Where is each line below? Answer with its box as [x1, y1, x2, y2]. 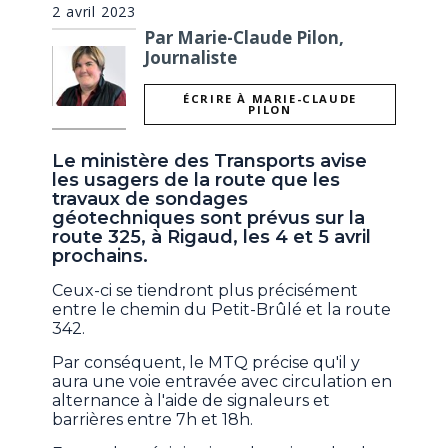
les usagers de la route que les [52, 169, 341, 192]
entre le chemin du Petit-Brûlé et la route [52, 300, 392, 320]
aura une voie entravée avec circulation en [52, 372, 393, 392]
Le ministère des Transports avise [52, 150, 368, 173]
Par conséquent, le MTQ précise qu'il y [52, 353, 361, 373]
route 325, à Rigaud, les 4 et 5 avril [52, 226, 372, 249]
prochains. [52, 245, 149, 268]
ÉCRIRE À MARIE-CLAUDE [183, 91, 357, 107]
